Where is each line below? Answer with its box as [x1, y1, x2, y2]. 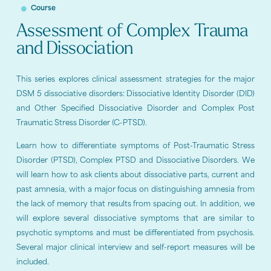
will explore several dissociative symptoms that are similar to [16, 215, 255, 223]
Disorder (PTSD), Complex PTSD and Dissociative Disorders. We [16, 157, 255, 165]
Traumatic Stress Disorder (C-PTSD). [16, 119, 147, 127]
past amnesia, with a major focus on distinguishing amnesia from [16, 186, 255, 194]
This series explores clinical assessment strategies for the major [16, 76, 255, 83]
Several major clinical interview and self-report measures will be [16, 244, 255, 252]
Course [31, 5, 56, 12]
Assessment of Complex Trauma [16, 22, 249, 41]
